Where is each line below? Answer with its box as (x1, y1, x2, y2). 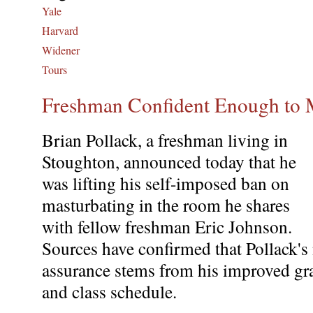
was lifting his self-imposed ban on (42, 170, 289, 195)
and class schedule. (42, 279, 177, 303)
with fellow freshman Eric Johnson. (42, 214, 292, 238)
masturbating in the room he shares (42, 192, 290, 217)
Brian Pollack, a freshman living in (42, 127, 288, 152)
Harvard (42, 22, 78, 38)
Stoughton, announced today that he (42, 149, 296, 173)
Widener (42, 42, 80, 57)
